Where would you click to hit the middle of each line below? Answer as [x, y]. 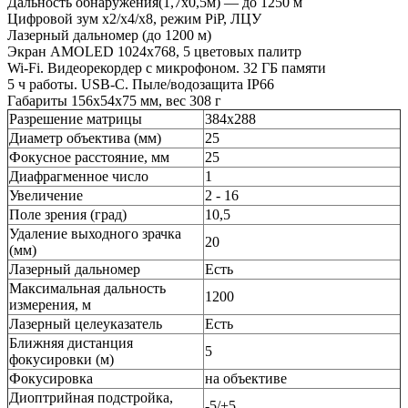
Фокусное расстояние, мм [89, 157]
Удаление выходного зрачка [95, 233]
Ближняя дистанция [71, 342]
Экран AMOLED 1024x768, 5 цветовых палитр [154, 51]
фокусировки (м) [61, 359]
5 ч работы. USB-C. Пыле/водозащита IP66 [141, 84]
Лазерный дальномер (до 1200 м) [109, 35]
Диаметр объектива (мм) [85, 138]
